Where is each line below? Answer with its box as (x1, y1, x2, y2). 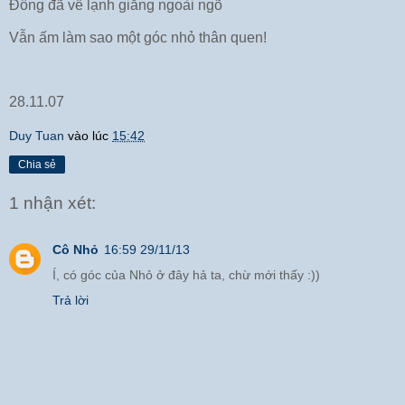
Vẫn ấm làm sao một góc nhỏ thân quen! (9, 29, 267, 45)
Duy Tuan (9, 128, 64, 144)
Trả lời (52, 293, 89, 308)
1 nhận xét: (9, 193, 96, 212)
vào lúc (68, 128, 112, 144)
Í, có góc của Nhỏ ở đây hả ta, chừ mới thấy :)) (52, 268, 320, 283)
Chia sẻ (18, 158, 56, 172)
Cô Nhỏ (52, 242, 99, 258)
